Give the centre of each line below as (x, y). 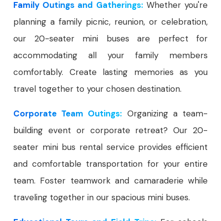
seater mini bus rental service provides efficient (110, 147)
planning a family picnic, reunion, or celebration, (110, 22)
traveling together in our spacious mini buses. (102, 197)
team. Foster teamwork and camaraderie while (110, 181)
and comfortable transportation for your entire (110, 164)
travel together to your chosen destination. (97, 89)
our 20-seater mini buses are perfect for (110, 38)
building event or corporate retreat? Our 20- (110, 130)
